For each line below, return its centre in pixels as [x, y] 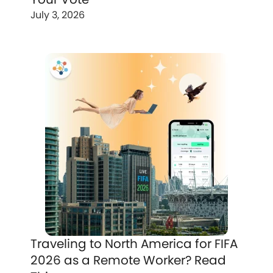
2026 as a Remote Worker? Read [128, 260]
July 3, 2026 [58, 15]
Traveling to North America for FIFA [134, 244]
